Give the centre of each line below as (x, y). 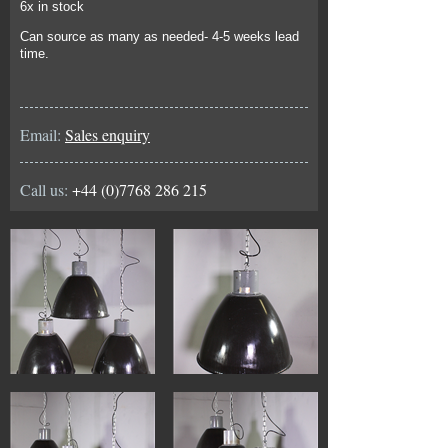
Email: (42, 135)
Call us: (46, 190)
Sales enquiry (107, 135)
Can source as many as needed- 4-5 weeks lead (159, 36)
